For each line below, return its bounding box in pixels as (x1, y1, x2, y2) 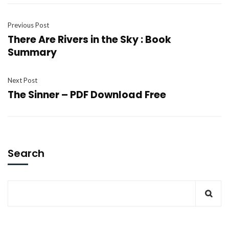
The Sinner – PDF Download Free (8, 88, 166, 102)
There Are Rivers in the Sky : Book (8, 33, 171, 47)
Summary (8, 45, 57, 59)
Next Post (8, 76, 37, 84)
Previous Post (8, 21, 49, 29)
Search (8, 146, 44, 161)
